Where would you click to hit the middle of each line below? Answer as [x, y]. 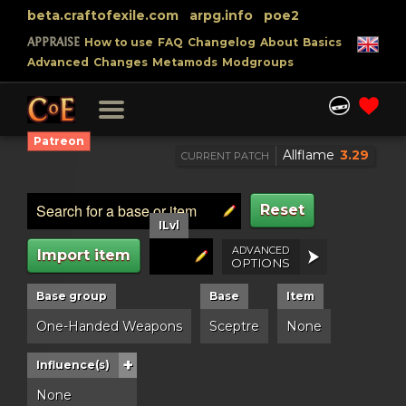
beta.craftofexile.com [103, 15]
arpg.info [221, 15]
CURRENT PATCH [225, 156]
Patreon [59, 141]
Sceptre [234, 326]
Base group [72, 296]
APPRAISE [53, 43]
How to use [119, 42]
